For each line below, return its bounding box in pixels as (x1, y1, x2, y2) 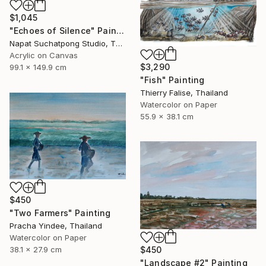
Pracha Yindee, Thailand (9, 220, 102, 230)
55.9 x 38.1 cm (140, 112, 194, 122)
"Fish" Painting (140, 75, 205, 85)
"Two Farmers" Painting (9, 207, 111, 218)
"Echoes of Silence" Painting (116, 26, 124, 36)
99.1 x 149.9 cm (9, 62, 66, 72)
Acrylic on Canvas (9, 50, 78, 61)
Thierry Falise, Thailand (140, 88, 228, 98)
